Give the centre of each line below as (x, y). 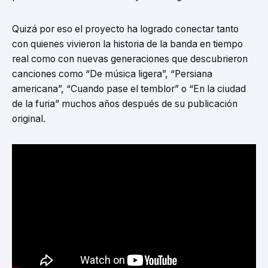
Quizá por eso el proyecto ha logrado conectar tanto (125, 29)
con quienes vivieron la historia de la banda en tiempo (127, 44)
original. (29, 118)
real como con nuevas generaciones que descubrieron (130, 59)
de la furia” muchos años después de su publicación (125, 103)
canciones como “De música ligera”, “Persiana (112, 74)
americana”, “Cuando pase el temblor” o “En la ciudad (129, 89)
